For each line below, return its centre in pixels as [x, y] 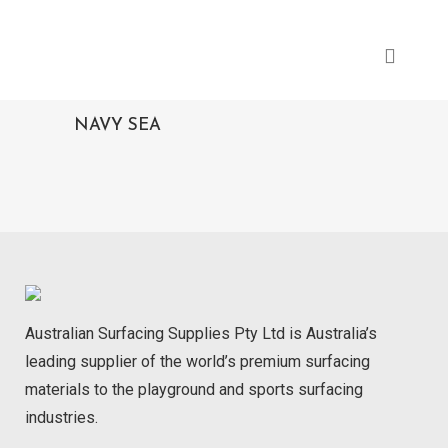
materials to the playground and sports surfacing [194, 389]
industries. [61, 417]
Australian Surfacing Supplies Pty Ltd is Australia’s [201, 333]
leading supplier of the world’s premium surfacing [197, 361]
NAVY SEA [117, 125]
